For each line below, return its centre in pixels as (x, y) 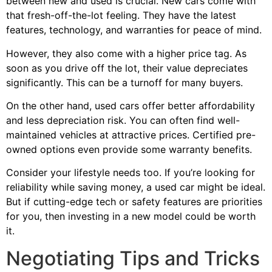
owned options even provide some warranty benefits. (129, 149)
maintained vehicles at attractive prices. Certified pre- (131, 134)
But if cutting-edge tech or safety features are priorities (134, 202)
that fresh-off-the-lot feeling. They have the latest (121, 15)
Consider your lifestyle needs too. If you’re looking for (131, 173)
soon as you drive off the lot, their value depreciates (127, 68)
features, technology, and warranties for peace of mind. (134, 30)
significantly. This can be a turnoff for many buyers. (124, 82)
